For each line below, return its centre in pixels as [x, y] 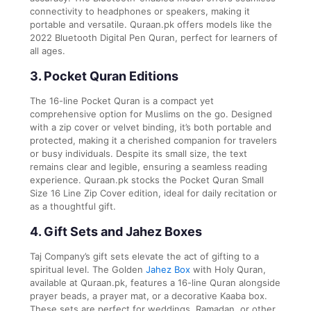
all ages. [48, 50]
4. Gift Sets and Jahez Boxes [116, 231]
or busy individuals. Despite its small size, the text [138, 153]
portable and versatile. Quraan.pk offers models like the [151, 24]
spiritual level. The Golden [88, 269]
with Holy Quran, [228, 269]
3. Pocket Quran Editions [104, 76]
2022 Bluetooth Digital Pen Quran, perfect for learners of [154, 37]
